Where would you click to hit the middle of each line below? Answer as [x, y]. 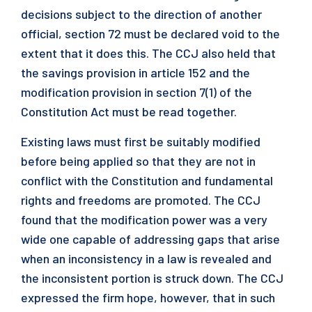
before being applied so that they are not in [138, 161]
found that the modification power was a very [144, 219]
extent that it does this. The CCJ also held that [148, 53]
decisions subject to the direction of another [141, 14]
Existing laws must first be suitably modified [141, 141]
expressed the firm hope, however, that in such [148, 297]
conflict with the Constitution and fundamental [147, 180]
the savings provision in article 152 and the [135, 72]
